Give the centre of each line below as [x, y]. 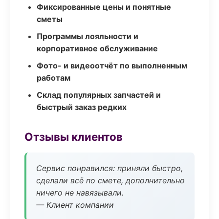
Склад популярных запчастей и [99, 95]
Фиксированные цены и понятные [104, 7]
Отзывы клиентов [74, 137]
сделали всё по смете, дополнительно [110, 180]
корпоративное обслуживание [97, 48]
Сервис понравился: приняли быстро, [109, 168]
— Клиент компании [75, 205]
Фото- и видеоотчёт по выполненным [112, 66]
